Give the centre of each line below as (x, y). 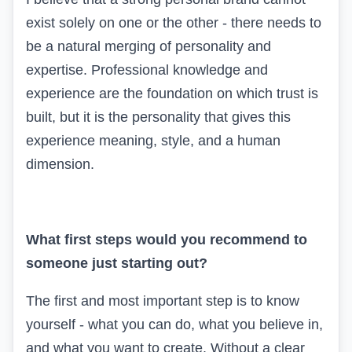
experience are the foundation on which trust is (172, 93)
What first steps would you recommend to (167, 239)
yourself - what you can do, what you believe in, (174, 324)
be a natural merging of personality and (148, 46)
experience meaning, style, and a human (153, 140)
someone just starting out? (117, 263)
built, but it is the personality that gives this (158, 117)
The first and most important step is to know (163, 301)
